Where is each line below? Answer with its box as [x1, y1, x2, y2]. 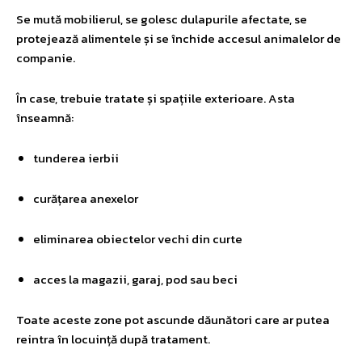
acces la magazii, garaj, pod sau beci [33, 269, 238, 288]
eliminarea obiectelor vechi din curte [33, 229, 242, 248]
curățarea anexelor [33, 188, 138, 208]
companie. [16, 48, 75, 67]
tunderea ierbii [33, 148, 119, 167]
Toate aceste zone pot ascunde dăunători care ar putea [16, 309, 330, 329]
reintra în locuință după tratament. [16, 329, 210, 348]
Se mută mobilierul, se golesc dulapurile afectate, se [16, 9, 307, 28]
